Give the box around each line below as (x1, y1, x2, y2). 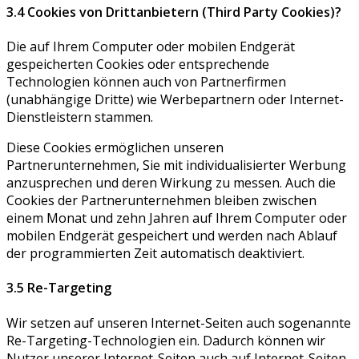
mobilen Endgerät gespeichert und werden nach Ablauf (6, 227, 337, 244)
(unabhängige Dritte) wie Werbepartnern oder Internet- (6, 91, 344, 108)
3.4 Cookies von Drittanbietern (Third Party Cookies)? (6, 2, 341, 21)
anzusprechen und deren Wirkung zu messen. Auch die (6, 174, 336, 192)
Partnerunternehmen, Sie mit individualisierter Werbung (6, 156, 346, 174)
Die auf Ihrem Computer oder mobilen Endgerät (6, 38, 295, 55)
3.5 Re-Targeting (6, 279, 111, 297)
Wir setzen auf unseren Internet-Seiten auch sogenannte (6, 313, 351, 332)
